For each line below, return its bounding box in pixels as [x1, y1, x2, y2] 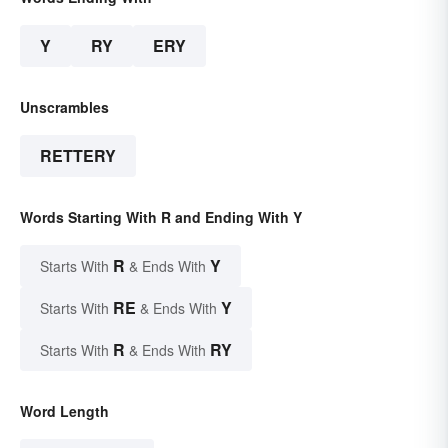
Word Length [20, 401, 109, 422]
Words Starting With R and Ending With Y [20, 207, 302, 228]
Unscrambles [20, 97, 109, 118]
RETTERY [40, 144, 116, 168]
